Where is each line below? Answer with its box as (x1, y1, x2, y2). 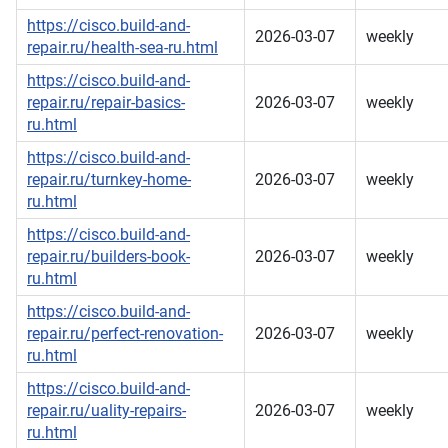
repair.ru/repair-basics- (27, 93, 185, 113)
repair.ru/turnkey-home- (27, 170, 191, 190)
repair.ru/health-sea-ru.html (27, 38, 218, 58)
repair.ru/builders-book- (27, 247, 190, 267)
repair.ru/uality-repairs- (27, 401, 186, 421)
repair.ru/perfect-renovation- (27, 324, 223, 344)
